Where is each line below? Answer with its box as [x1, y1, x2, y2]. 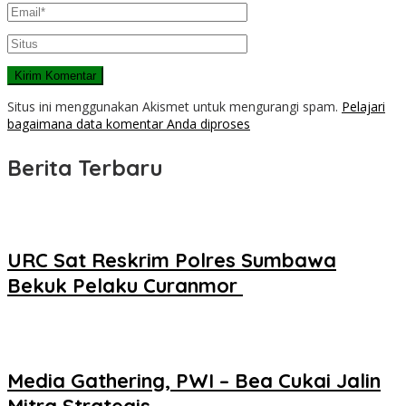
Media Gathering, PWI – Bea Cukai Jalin [7, 368, 381, 394]
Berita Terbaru [7, 154, 163, 182]
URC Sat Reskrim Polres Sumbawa [7, 246, 336, 273]
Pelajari [342, 98, 385, 116]
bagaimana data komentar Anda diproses [7, 115, 250, 133]
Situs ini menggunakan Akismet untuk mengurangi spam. [7, 98, 342, 116]
